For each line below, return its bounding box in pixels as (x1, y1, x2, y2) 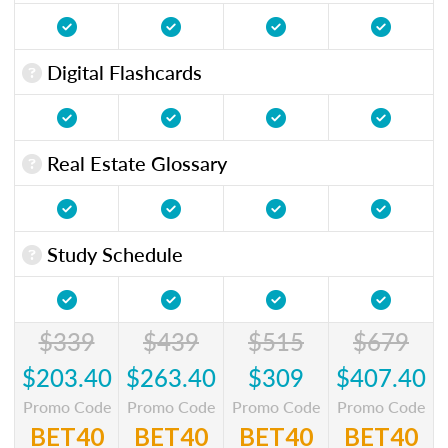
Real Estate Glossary (42, 148, 227, 177)
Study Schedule (42, 239, 183, 268)
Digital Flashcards (42, 57, 202, 86)
